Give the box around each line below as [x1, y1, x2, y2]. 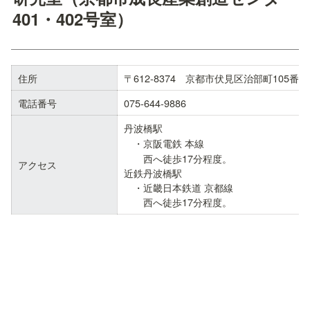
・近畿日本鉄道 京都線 [124, 179, 233, 194]
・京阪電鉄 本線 [134, 135, 204, 150]
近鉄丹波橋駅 [124, 165, 182, 180]
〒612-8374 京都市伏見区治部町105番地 [124, 70, 309, 85]
